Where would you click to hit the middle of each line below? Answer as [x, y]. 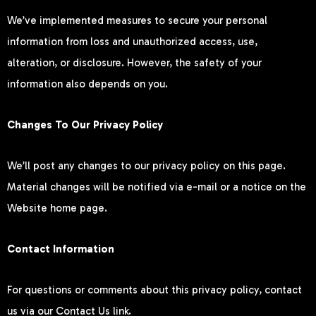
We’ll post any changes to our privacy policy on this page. [146, 165]
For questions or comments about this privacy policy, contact [154, 290]
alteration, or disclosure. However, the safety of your [134, 62]
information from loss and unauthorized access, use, [132, 41]
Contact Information [61, 249]
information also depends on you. [87, 84]
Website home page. [57, 208]
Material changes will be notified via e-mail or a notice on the [157, 187]
